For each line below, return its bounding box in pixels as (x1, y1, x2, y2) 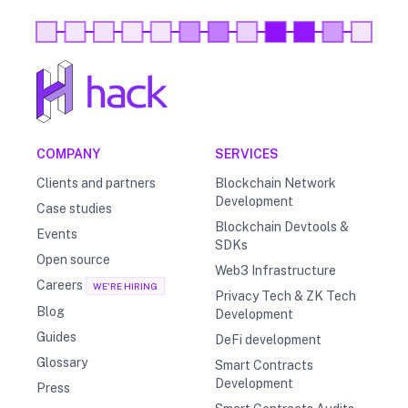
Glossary (36, 355, 87, 371)
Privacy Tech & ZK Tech (215, 289, 356, 304)
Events (36, 227, 77, 242)
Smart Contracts (215, 358, 313, 373)
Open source (36, 252, 110, 268)
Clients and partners (36, 176, 156, 191)
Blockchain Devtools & (215, 219, 349, 235)
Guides (36, 330, 76, 345)
